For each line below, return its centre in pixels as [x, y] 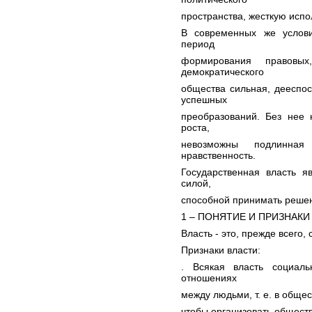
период [198, 44]
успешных [204, 100]
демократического [223, 72]
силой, [196, 183]
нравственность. [218, 155]
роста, [195, 127]
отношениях [209, 278]
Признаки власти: [221, 250]
